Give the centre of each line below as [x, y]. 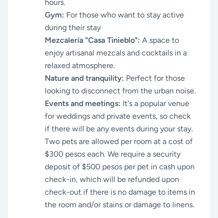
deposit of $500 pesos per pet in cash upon [120, 167]
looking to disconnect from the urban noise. [120, 91]
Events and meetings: [83, 103]
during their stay [73, 27]
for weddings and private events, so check [118, 116]
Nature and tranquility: [84, 78]
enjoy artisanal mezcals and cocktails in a [116, 53]
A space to [160, 40]
